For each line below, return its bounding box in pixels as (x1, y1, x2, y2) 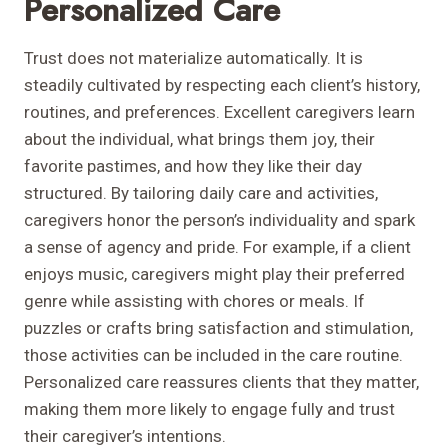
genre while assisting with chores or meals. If (24, 291, 365, 312)
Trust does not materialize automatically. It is (24, 48, 363, 69)
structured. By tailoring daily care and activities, (24, 183, 378, 204)
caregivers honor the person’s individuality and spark (24, 210, 415, 231)
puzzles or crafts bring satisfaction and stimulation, (24, 318, 413, 339)
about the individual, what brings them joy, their (24, 129, 375, 150)
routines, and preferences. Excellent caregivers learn (24, 102, 415, 123)
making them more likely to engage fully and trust (24, 399, 395, 420)
